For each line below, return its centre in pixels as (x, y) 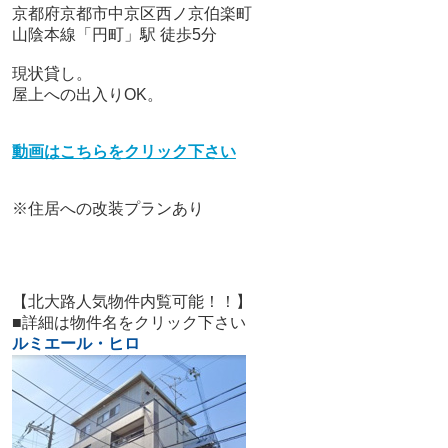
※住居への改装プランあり (107, 209)
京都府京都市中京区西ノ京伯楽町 (131, 14)
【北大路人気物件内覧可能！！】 (131, 302)
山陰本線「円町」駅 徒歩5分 (114, 35)
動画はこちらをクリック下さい (123, 152)
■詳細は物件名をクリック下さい (128, 323)
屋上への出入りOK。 (87, 95)
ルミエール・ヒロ (75, 344)
